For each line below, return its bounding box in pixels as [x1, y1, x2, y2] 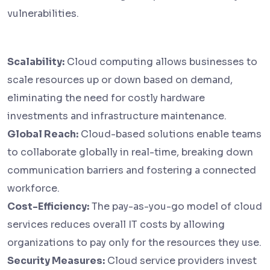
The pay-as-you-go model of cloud [89, 200, 262, 213]
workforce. [7, 182, 60, 195]
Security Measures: [7, 254, 105, 268]
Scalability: [7, 55, 64, 69]
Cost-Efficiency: [7, 200, 89, 213]
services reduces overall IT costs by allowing [7, 218, 225, 231]
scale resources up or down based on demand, [7, 74, 233, 87]
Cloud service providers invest [105, 254, 257, 268]
